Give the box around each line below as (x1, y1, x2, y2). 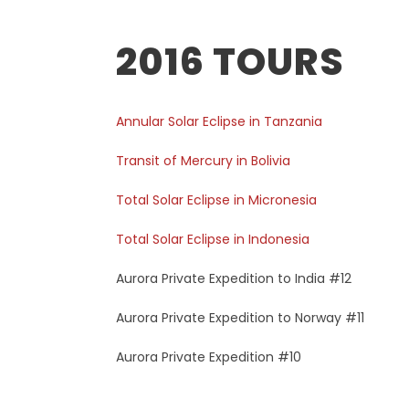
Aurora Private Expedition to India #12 (116, 269, 351, 288)
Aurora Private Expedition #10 (116, 348, 301, 366)
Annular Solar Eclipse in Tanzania (116, 112, 322, 131)
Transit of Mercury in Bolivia (116, 152, 290, 170)
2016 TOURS (116, 36, 344, 88)
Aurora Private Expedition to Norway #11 (116, 309, 364, 327)
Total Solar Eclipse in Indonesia (116, 230, 309, 248)
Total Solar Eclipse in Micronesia (116, 191, 317, 209)
